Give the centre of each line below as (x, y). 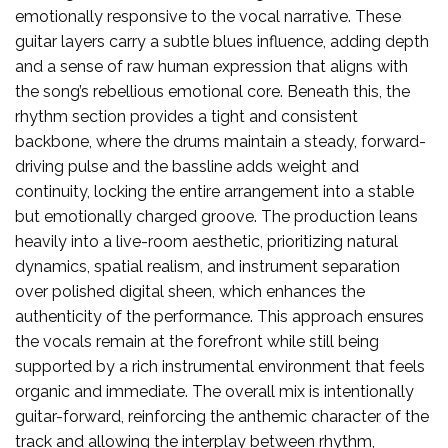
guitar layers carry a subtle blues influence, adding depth (222, 41)
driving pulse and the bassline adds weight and (187, 166)
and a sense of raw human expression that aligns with (211, 66)
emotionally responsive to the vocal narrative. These (208, 16)
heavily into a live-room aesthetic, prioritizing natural (206, 241)
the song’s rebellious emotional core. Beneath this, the (212, 91)
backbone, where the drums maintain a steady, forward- (220, 141)
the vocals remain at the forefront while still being (197, 341)
